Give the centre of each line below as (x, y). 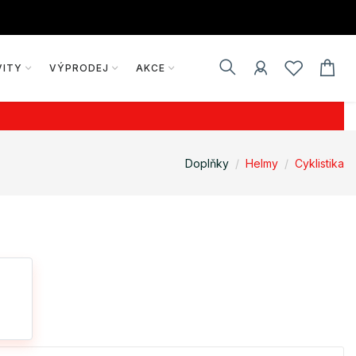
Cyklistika (319, 163)
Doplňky (207, 163)
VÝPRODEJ (79, 68)
